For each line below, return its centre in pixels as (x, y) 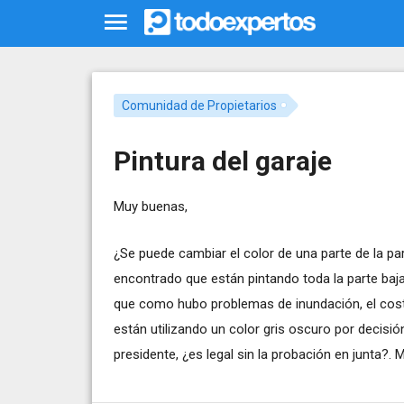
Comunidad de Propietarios (199, 105)
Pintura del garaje (223, 161)
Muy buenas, (151, 206)
